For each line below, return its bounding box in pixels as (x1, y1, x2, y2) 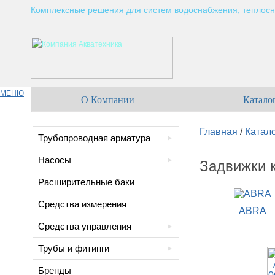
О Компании (80, 95, 134, 105)
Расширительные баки (37, 177, 134, 187)
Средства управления (37, 221, 131, 231)
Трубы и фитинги (37, 243, 109, 254)
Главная (199, 126, 238, 137)
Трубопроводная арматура (37, 133, 150, 143)
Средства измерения (37, 199, 126, 209)
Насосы (37, 155, 71, 165)
